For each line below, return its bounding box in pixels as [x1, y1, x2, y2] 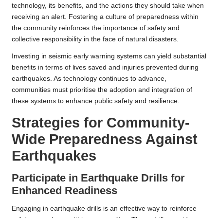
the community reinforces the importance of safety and [12, 24, 180, 32]
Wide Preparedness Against [12, 131, 198, 147]
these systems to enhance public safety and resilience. [12, 97, 180, 105]
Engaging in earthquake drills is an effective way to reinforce [12, 205, 197, 213]
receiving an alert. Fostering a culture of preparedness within [12, 13, 199, 21]
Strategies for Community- [12, 115, 190, 131]
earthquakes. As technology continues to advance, [12, 75, 166, 83]
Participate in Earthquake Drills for [12, 172, 185, 184]
